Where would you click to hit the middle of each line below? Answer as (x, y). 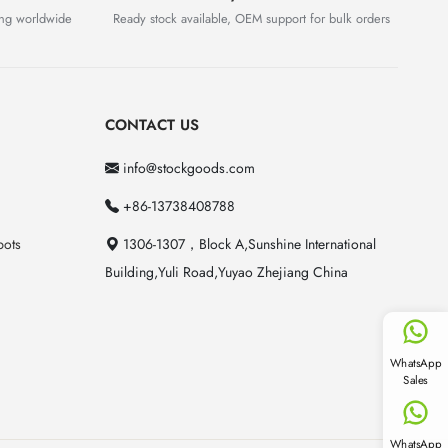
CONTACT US (151, 125)
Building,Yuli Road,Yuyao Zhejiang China (226, 272)
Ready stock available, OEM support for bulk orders (251, 19)
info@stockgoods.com (186, 168)
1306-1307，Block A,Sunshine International (247, 244)
